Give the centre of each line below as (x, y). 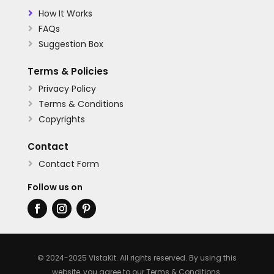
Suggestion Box (71, 44)
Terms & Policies (68, 71)
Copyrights (61, 119)
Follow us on (55, 187)
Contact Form (68, 164)
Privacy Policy (67, 88)
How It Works (65, 13)
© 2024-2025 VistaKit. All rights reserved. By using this (137, 257)
